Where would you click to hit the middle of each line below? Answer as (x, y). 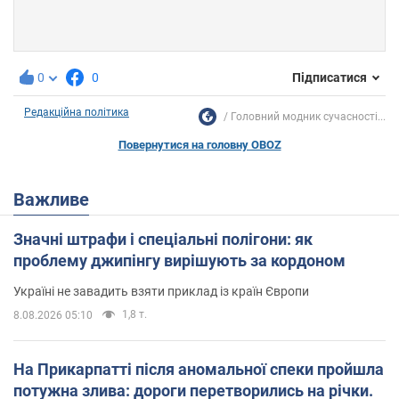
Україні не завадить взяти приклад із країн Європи (161, 291)
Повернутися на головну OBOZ (199, 144)
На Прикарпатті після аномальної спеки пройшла (199, 369)
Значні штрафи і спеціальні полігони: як (163, 239)
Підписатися (330, 78)
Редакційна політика (77, 112)
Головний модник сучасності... (308, 116)
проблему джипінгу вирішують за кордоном (179, 260)
